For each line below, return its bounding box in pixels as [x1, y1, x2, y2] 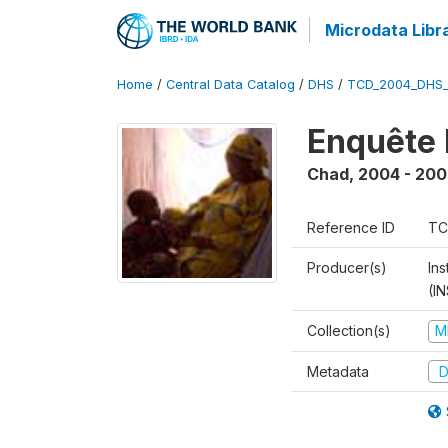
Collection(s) [307, 322, 391, 339]
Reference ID [307, 219, 395, 236]
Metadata [307, 362, 369, 380]
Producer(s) [307, 259, 387, 276]
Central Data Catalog [166, 77, 295, 92]
